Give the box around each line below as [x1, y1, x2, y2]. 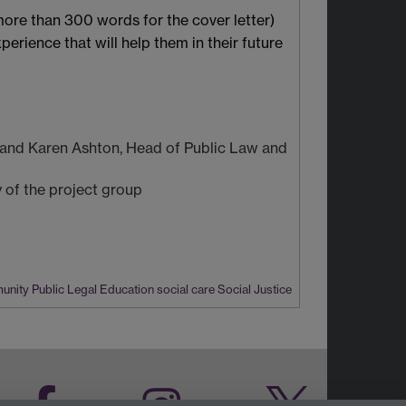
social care [157, 282, 215, 297]
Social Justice [217, 282, 292, 297]
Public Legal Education [32, 282, 154, 297]
